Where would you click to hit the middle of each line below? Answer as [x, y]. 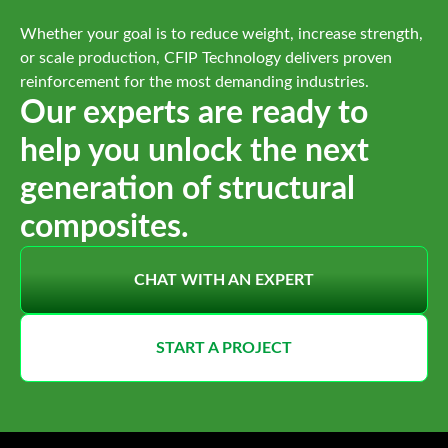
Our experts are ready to [194, 113]
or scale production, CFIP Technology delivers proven [206, 58]
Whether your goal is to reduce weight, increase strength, [221, 34]
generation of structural [187, 189]
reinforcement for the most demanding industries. [194, 82]
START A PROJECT [224, 348]
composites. [104, 227]
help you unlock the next [194, 151]
